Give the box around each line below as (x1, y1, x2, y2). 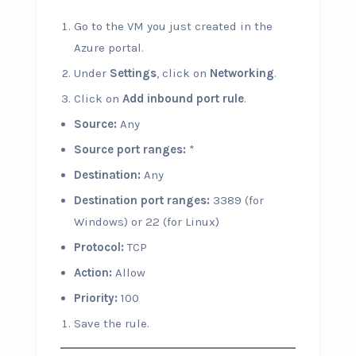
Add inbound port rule (122, 91, 244, 106)
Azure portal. (73, 41, 144, 55)
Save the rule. (73, 316, 149, 331)
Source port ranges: (73, 142, 186, 157)
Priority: (73, 291, 118, 305)
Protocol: (73, 240, 124, 254)
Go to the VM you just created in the (73, 19, 273, 33)
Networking (209, 66, 274, 80)
